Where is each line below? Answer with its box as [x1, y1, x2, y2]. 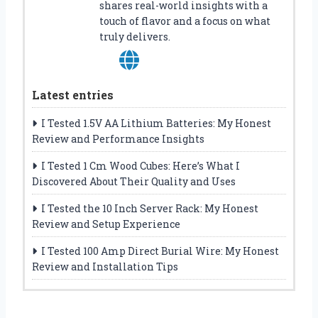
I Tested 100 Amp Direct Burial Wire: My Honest [41, 243, 279, 258]
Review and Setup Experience [32, 216, 180, 231]
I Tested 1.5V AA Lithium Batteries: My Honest [41, 116, 271, 130]
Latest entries [32, 87, 114, 102]
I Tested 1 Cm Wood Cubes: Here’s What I [41, 158, 240, 172]
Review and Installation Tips [32, 259, 178, 273]
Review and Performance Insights [32, 131, 204, 146]
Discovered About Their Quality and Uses [32, 174, 236, 188]
